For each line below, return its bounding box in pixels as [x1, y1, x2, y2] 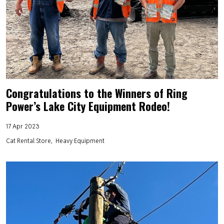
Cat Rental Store [6, 135, 51, 145]
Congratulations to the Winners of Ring [6, 84, 187, 101]
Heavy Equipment [55, 135, 104, 145]
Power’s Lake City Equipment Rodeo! [6, 97, 170, 114]
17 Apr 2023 [6, 121, 39, 130]
